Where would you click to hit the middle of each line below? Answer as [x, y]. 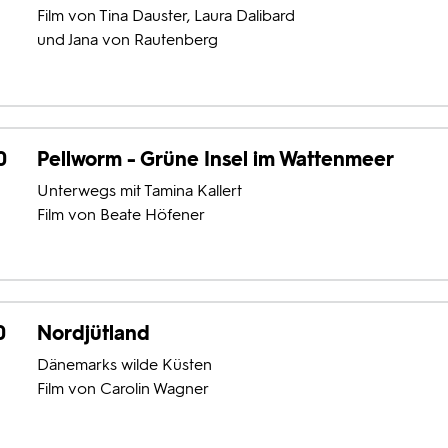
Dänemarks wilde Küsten [124, 364]
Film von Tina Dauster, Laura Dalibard [165, 16]
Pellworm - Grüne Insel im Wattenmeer [215, 158]
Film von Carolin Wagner [122, 388]
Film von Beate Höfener [120, 214]
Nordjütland [93, 332]
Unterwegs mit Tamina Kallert [139, 190]
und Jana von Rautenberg [127, 40]
